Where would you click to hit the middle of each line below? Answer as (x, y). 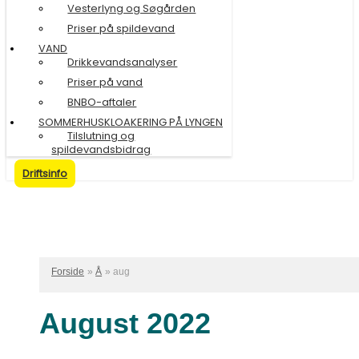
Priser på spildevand (121, 28)
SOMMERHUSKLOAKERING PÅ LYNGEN (131, 122)
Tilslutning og (101, 135)
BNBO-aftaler (102, 102)
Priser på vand (105, 82)
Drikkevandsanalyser (123, 62)
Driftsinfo (45, 174)
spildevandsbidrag (101, 149)
